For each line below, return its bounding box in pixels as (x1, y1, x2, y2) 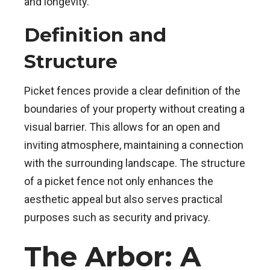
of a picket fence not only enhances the (24, 175, 213, 188)
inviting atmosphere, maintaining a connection (24, 139, 243, 152)
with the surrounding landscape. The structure (24, 157, 245, 170)
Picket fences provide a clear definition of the (24, 84, 240, 98)
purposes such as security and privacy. (24, 211, 210, 224)
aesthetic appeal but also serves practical (24, 193, 222, 206)
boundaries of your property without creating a (24, 102, 245, 116)
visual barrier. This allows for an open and (24, 121, 220, 134)
